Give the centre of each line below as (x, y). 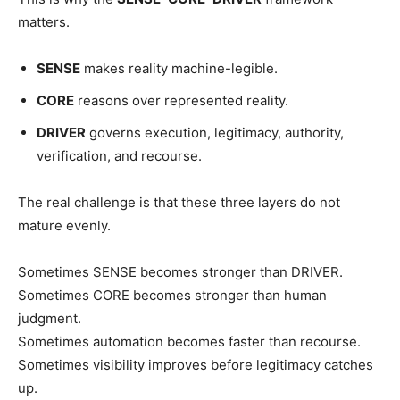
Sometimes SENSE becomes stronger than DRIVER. (180, 271)
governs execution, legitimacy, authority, (215, 132)
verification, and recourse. (119, 155)
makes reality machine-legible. (179, 68)
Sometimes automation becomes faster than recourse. (189, 341)
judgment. (50, 318)
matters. (44, 21)
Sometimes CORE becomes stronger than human (172, 295)
